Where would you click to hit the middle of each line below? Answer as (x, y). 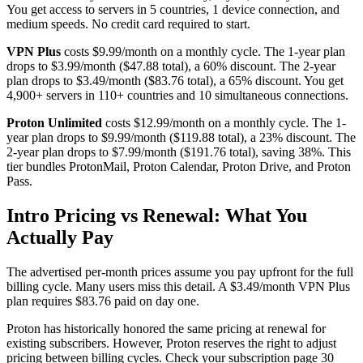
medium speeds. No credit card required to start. (128, 23)
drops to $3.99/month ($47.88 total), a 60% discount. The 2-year (171, 66)
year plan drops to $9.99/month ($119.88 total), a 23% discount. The (181, 137)
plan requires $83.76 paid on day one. (103, 301)
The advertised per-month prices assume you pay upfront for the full (180, 271)
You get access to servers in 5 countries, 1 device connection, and (173, 9)
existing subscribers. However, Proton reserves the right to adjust (171, 343)
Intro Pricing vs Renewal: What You (157, 215)
